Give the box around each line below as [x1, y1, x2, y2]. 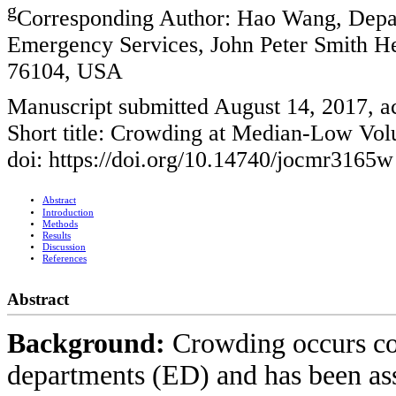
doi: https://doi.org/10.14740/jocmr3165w [7, 147, 393, 173]
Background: [7, 327, 172, 359]
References [42, 254, 87, 264]
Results [42, 231, 71, 241]
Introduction [42, 208, 94, 218]
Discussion [42, 242, 86, 253]
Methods [42, 219, 78, 230]
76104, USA [7, 57, 123, 84]
